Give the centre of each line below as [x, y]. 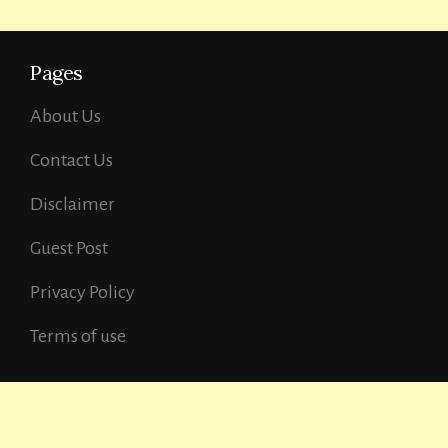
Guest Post [69, 247]
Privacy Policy [82, 291]
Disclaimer [72, 203]
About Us [65, 115]
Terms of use [78, 335]
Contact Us [71, 159]
